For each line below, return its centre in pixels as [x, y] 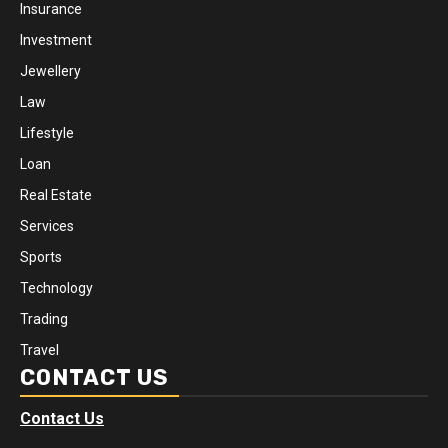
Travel [39, 349]
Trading [44, 318]
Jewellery [50, 70]
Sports [41, 256]
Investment [56, 39]
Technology [56, 287]
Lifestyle [47, 132]
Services [47, 225]
